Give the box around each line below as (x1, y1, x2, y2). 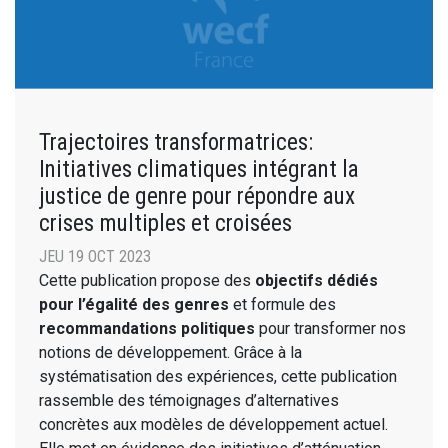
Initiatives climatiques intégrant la (39, 154, 359, 183)
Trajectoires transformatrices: (39, 127, 313, 156)
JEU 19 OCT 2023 (39, 246, 151, 266)
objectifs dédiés (255, 270, 378, 290)
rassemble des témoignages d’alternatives (39, 390, 339, 410)
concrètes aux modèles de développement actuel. (39, 414, 388, 434)
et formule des (229, 294, 336, 314)
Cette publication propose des (39, 270, 255, 290)
